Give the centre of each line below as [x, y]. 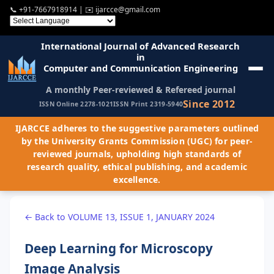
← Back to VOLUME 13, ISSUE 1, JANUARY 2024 [120, 217]
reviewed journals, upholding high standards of [137, 154]
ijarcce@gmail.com [128, 10]
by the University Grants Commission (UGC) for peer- [137, 141]
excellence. [137, 179]
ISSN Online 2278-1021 [76, 104]
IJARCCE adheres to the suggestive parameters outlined [137, 128]
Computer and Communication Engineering [140, 68]
